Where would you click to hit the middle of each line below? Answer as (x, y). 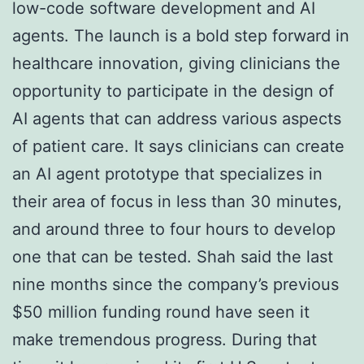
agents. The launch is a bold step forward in (181, 36)
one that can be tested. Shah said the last (173, 257)
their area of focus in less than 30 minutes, (177, 202)
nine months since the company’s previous (175, 285)
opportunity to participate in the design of (173, 91)
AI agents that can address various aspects (177, 119)
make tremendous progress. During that (165, 340)
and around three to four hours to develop (174, 230)
